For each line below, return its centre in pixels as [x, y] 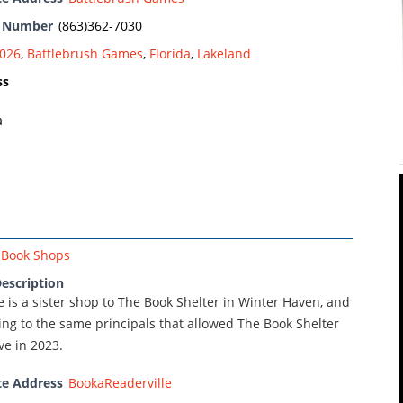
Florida [170, 53]
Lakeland [224, 53]
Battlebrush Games [85, 53]
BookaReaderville [120, 382]
